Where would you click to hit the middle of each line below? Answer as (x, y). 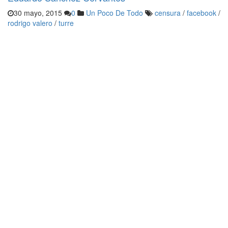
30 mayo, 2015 (38, 13)
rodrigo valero (30, 23)
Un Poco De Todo (115, 13)
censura (168, 13)
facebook (202, 13)
